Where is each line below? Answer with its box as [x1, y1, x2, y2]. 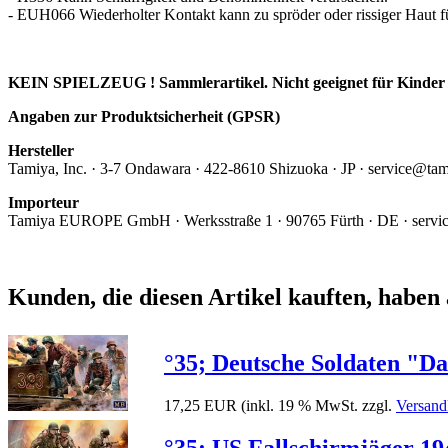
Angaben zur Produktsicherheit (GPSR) [8, 107, 280, 125]
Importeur [8, 193, 79, 211]
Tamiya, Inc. [8, 159, 91, 177]
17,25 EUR [164, 397, 237, 415]
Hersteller [8, 141, 74, 159]
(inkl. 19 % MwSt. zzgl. [241, 397, 396, 415]
